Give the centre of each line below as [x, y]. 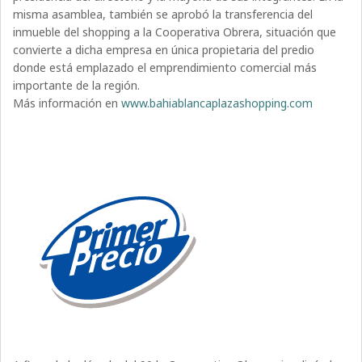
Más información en [67, 103]
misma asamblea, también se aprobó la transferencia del [163, 15]
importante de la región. [77, 86]
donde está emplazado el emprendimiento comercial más [165, 68]
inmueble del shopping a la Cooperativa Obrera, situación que [175, 32]
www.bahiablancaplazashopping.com [217, 103]
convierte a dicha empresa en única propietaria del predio [164, 50]
